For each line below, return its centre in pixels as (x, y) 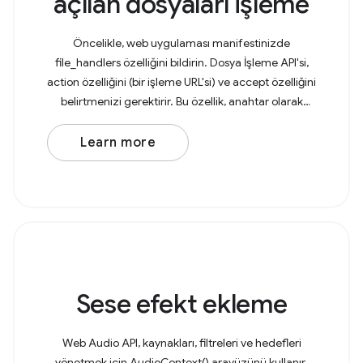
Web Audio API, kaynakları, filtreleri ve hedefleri (181, 343)
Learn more (118, 143)
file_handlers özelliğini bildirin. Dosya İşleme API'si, (181, 62)
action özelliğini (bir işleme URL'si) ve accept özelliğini (181, 82)
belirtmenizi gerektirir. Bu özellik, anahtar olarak (181, 101)
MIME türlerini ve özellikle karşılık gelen (181, 121)
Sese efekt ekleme (181, 304)
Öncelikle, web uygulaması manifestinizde (181, 43)
